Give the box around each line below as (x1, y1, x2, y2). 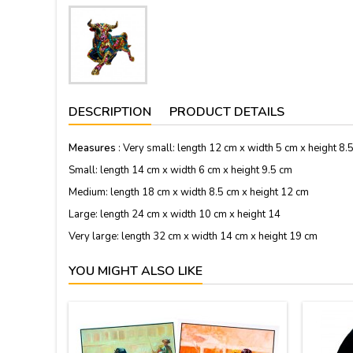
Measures (69, 141, 116, 155)
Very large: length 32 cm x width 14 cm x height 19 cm (69, 229, 318, 243)
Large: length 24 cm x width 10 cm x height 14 (69, 207, 281, 221)
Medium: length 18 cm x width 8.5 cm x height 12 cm (69, 185, 309, 199)
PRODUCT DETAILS (169, 103, 284, 121)
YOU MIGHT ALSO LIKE (69, 262, 203, 280)
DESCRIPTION (69, 103, 151, 121)
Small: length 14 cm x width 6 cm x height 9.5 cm (69, 163, 292, 177)
